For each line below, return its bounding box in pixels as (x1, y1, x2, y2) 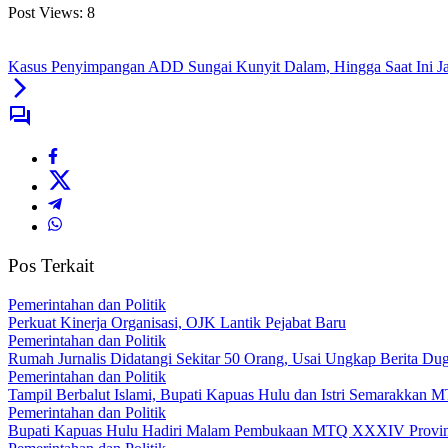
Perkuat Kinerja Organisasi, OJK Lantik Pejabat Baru (8, 313, 346, 331)
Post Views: (8, 4, 83, 22)
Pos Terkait (8, 255, 94, 277)
